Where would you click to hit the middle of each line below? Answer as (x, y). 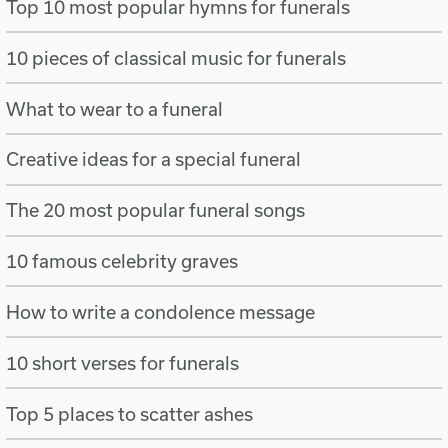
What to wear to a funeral (115, 108)
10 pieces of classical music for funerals (176, 57)
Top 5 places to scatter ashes (130, 414)
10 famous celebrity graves (122, 261)
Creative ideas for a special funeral (154, 159)
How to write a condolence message (161, 312)
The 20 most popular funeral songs (156, 210)
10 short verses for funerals (123, 363)
